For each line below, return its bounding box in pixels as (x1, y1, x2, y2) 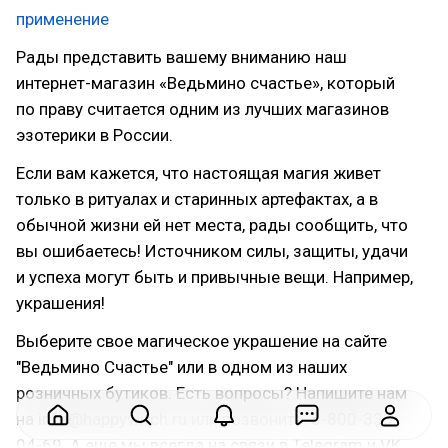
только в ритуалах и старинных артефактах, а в (16, 189, 378, 209)
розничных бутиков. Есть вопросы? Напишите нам (16, 383, 407, 403)
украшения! (16, 293, 105, 313)
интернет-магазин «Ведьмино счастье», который (16, 73, 395, 93)
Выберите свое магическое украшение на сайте (16, 331, 387, 351)
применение (16, 9, 109, 29)
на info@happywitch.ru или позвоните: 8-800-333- (16, 409, 399, 429)
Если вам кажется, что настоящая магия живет (16, 163, 381, 183)
